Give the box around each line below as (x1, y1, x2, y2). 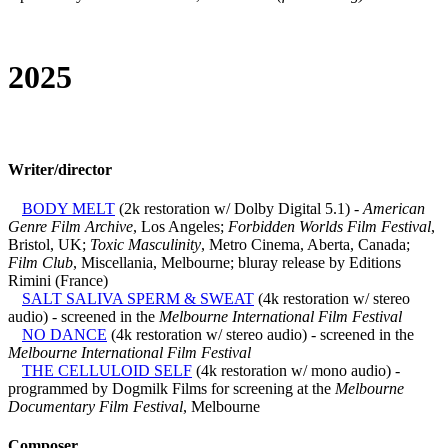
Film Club (8, 254, 73, 272)
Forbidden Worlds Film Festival (228, 218, 431, 236)
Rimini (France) (8, 272, 108, 290)
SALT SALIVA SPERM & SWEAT (22, 290, 254, 308)
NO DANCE (22, 326, 107, 344)
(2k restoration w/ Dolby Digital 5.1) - (115, 200, 363, 218)
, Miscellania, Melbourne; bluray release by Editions (73, 254, 401, 272)
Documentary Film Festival (8, 398, 183, 416)
